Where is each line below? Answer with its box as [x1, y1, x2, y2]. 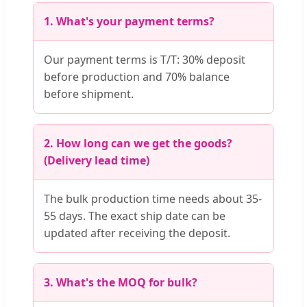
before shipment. [44, 86, 134, 101]
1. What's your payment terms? [44, 13, 214, 29]
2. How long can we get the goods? [44, 135, 232, 151]
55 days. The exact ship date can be [44, 208, 225, 223]
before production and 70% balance [44, 69, 230, 84]
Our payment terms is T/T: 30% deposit [44, 51, 245, 67]
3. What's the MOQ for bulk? [44, 274, 197, 290]
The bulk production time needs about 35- [44, 191, 262, 206]
